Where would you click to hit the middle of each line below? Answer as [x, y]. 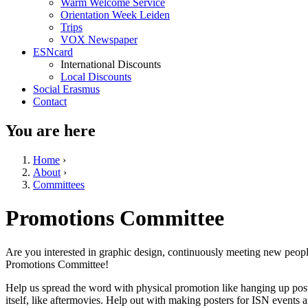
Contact [50, 101]
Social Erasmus [66, 89]
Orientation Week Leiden [115, 14]
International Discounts [111, 64]
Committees [59, 184]
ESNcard [53, 52]
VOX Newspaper [99, 39]
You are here [51, 130]
